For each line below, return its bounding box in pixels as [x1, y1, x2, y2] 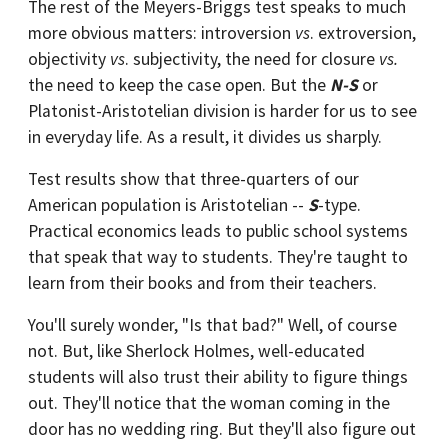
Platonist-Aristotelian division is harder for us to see [28, 100, 417, 122]
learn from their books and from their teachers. [28, 272, 377, 294]
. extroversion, [310, 22, 416, 44]
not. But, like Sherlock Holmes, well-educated [28, 340, 365, 362]
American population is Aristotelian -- [28, 194, 308, 216]
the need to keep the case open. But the [28, 74, 330, 96]
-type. [318, 194, 361, 216]
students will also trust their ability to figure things [28, 366, 408, 388]
